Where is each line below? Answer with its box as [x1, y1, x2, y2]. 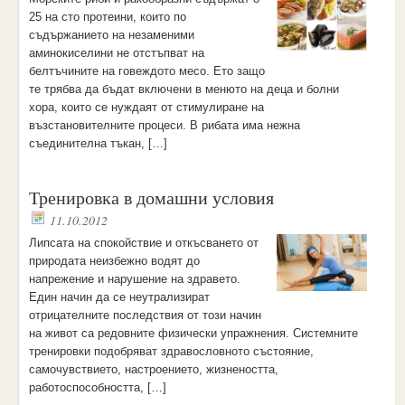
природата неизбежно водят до [28, 254, 200, 268]
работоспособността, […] [28, 381, 166, 394]
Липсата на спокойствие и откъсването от [28, 236, 259, 250]
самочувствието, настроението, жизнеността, [28, 363, 278, 376]
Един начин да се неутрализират [28, 290, 210, 304]
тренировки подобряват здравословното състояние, [28, 344, 314, 358]
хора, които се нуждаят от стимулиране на [28, 100, 264, 114]
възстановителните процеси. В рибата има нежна [28, 118, 300, 132]
